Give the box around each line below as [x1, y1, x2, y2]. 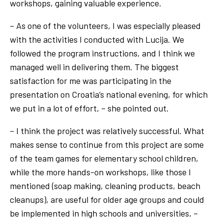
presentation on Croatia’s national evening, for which [10, 88, 208, 100]
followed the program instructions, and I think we [10, 47, 195, 58]
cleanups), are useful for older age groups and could [10, 193, 204, 205]
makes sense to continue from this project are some [10, 138, 204, 150]
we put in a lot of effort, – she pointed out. [10, 102, 169, 113]
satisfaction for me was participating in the [10, 75, 171, 86]
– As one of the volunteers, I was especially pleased [10, 20, 201, 31]
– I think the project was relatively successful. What [10, 125, 204, 136]
